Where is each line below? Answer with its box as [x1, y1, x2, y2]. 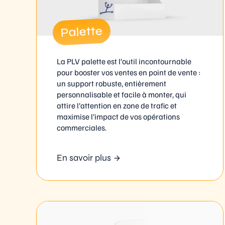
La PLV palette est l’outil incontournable [57, 56, 191, 67]
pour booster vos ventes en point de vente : [57, 67, 200, 78]
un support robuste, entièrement [57, 78, 166, 89]
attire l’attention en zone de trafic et [57, 100, 177, 111]
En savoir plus [57, 152, 111, 163]
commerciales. [57, 123, 106, 133]
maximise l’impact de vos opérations [57, 111, 180, 122]
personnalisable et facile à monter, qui [57, 89, 186, 100]
